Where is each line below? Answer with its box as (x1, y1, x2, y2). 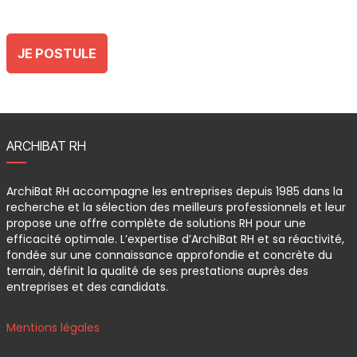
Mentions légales (6, 320, 100, 335)
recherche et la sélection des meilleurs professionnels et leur (6, 199, 346, 215)
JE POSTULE (17, 45, 96, 61)
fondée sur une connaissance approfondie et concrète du (6, 247, 332, 263)
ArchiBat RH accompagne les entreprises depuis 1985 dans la (6, 183, 343, 199)
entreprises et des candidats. (6, 279, 168, 295)
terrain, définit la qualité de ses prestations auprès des (6, 263, 308, 279)
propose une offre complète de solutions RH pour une (6, 215, 306, 231)
